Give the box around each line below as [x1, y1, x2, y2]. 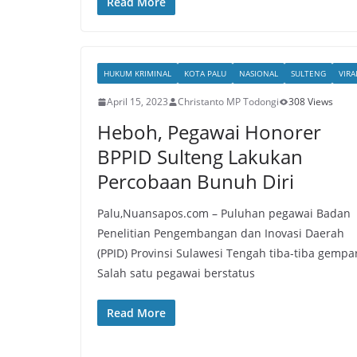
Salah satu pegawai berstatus [97, 265, 255, 280]
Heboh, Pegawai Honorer [97, 119, 321, 145]
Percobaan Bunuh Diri [97, 168, 294, 194]
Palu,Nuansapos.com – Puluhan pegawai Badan [97, 206, 351, 221]
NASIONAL [239, 68, 278, 79]
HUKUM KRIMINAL [104, 68, 171, 79]
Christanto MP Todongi [178, 95, 279, 108]
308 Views [288, 95, 333, 108]
